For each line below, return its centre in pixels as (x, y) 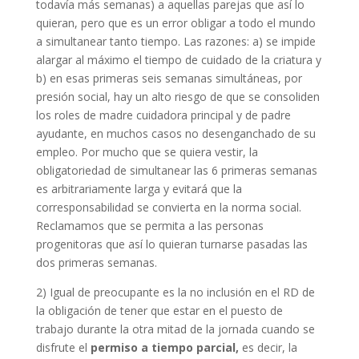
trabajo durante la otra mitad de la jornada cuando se (175, 329)
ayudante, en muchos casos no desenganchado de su (175, 133)
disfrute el (63, 347)
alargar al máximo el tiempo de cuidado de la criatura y (178, 60)
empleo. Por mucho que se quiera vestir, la (147, 152)
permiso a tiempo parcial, (164, 347)
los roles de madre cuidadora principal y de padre (163, 115)
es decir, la (268, 347)
